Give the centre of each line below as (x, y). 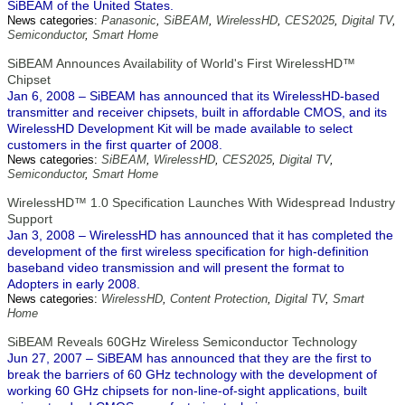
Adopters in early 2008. (74, 284)
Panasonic (129, 20)
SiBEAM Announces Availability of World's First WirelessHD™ (181, 63)
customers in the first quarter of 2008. (115, 145)
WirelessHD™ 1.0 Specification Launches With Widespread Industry (201, 202)
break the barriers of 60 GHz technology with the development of (192, 374)
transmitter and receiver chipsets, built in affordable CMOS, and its (197, 112)
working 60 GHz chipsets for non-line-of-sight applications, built (187, 391)
